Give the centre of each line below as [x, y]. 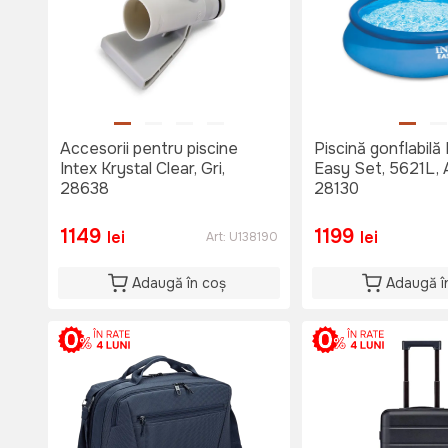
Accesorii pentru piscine [149, 149]
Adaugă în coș [179, 283]
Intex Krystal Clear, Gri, [142, 169]
